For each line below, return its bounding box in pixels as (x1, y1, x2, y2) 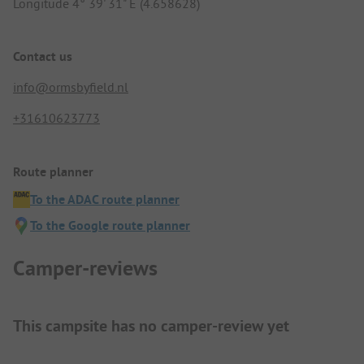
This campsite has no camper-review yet (13, 315, 289, 337)
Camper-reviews (13, 254, 158, 283)
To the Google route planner (30, 216, 190, 234)
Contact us (13, 48, 72, 66)
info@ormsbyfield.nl (13, 79, 128, 96)
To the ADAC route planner (30, 190, 180, 208)
